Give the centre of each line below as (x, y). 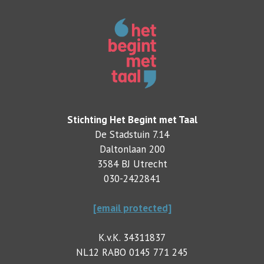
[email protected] (132, 208)
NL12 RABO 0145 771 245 (132, 253)
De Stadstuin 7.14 (132, 135)
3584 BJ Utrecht (132, 164)
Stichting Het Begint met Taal (132, 120)
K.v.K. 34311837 (132, 238)
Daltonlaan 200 (132, 149)
